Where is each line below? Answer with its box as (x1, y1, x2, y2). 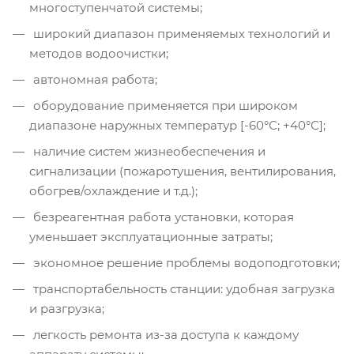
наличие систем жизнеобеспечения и (30, 144, 265, 160)
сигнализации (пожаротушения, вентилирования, (29, 164, 336, 179)
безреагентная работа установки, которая (30, 209, 294, 225)
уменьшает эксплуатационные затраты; (29, 229, 273, 245)
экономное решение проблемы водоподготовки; (30, 255, 340, 271)
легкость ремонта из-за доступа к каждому (30, 327, 299, 343)
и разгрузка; (29, 301, 104, 317)
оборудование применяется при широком (30, 98, 298, 114)
